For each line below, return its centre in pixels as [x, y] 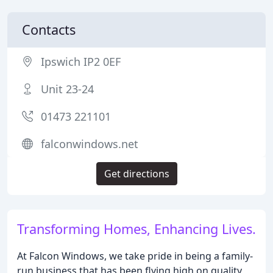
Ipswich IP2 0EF [81, 62]
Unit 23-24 [67, 89]
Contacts [49, 30]
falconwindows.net [90, 144]
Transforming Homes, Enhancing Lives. [136, 229]
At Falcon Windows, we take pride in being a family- [135, 256]
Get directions [136, 174]
